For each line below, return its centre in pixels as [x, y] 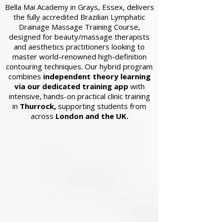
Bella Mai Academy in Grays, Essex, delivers [79, 7]
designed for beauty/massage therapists [79, 37]
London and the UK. [92, 116]
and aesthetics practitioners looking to [79, 47]
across [43, 116]
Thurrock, [38, 106]
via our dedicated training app [71, 86]
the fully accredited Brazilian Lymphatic [79, 17]
